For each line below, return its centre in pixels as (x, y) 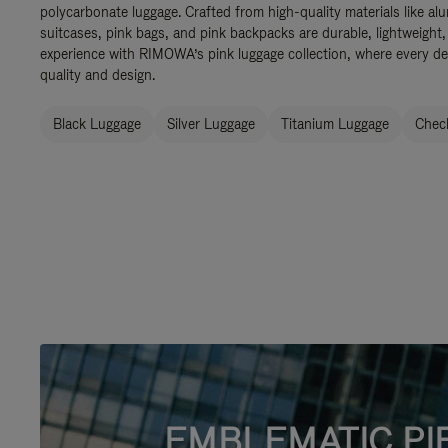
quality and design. (97, 75)
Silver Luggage (211, 124)
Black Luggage (97, 124)
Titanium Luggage (335, 124)
